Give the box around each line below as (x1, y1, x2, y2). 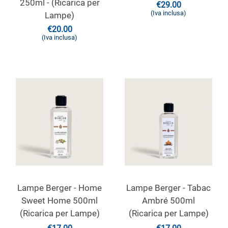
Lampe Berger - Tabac (126, 183, 211, 193)
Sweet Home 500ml (21, 195, 98, 206)
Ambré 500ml (142, 195, 195, 206)
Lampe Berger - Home (17, 183, 102, 193)
